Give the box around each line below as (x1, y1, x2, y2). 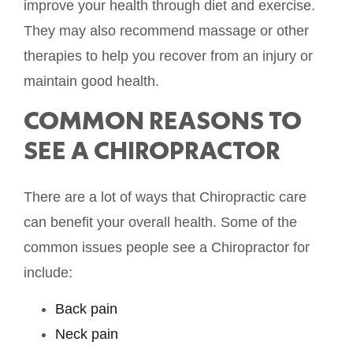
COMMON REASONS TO (24, 103, 302, 136)
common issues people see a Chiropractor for (24, 239, 310, 255)
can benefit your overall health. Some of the (24, 214, 297, 230)
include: (24, 264, 72, 281)
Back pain (55, 301, 117, 318)
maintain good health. (24, 73, 159, 90)
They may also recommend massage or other (24, 23, 309, 39)
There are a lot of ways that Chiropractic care (24, 188, 307, 205)
